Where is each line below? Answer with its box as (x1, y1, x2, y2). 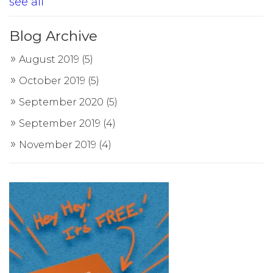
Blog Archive (9, 27, 97, 45)
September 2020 (19, 96, 106, 108)
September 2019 (19, 118, 103, 130)
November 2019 (19, 139, 99, 151)
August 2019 (19, 54, 82, 66)
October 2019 (19, 75, 88, 87)
